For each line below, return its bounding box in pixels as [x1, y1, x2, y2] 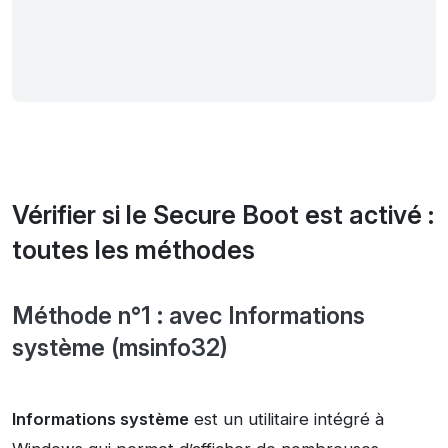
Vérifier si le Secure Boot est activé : [12, 200, 434, 231]
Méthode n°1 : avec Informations [12, 301, 365, 331]
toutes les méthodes [12, 235, 255, 266]
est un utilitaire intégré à [189, 409, 384, 430]
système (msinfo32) [12, 333, 228, 363]
